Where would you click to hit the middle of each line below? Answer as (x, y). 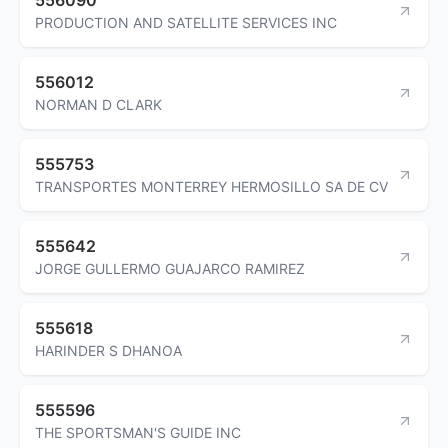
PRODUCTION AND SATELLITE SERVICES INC (186, 22)
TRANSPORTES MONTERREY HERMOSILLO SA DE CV (211, 186)
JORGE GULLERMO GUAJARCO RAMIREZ (170, 268)
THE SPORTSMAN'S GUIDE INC (138, 432)
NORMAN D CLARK (98, 104)
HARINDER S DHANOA (108, 350)
